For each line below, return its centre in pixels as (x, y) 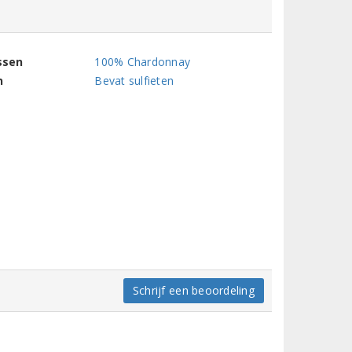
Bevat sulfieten (134, 81)
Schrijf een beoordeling (193, 290)
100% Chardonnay (143, 62)
